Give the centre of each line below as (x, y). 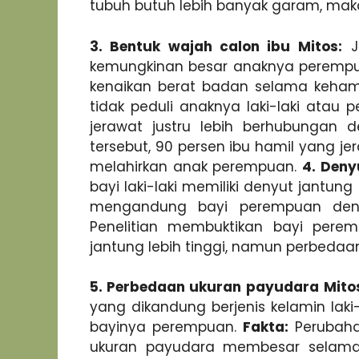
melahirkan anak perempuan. (196, 166)
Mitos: (321, 46)
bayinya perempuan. (166, 327)
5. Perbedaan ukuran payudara (204, 287)
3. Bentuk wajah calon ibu (190, 46)
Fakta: (266, 327)
